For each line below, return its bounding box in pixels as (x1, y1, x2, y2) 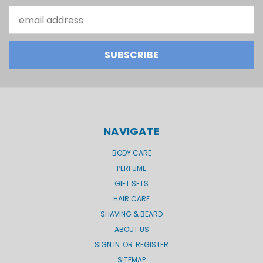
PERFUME (117, 163, 146, 174)
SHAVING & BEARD (100, 209, 163, 220)
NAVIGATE (103, 124, 160, 139)
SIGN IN (95, 240, 122, 250)
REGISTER (136, 240, 168, 250)
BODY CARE (112, 148, 151, 159)
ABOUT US (114, 224, 149, 235)
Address (9, 20, 46, 34)
